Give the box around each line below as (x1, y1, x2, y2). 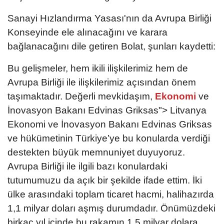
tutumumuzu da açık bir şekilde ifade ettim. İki (7, 174, 202, 185)
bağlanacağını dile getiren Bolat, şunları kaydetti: (7, 40, 215, 51)
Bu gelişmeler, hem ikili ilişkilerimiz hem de (7, 62, 188, 73)
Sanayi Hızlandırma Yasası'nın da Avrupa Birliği (7, 12, 211, 23)
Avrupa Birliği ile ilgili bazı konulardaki (7, 160, 167, 171)
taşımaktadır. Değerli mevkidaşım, (7, 90, 152, 101)
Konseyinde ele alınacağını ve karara (7, 26, 167, 37)
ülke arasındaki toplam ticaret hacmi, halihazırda (7, 188, 214, 199)
